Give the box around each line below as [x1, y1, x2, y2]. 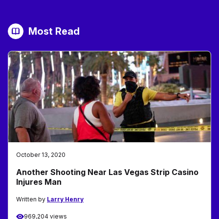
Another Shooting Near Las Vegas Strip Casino [16, 167, 198, 177]
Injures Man [16, 177, 62, 187]
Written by [16, 196, 47, 203]
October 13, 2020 [16, 151, 66, 159]
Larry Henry [47, 196, 84, 203]
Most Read [28, 25, 80, 38]
